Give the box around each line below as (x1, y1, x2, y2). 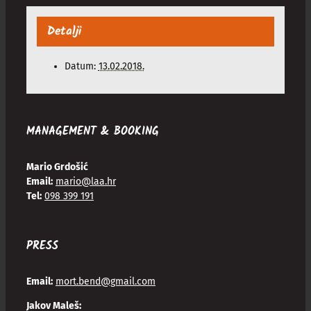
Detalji (47, 22, 81, 42)
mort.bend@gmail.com (56, 275, 155, 287)
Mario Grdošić (26, 160, 88, 173)
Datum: (64, 60, 96, 73)
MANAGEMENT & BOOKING (26, 122, 159, 140)
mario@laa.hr (56, 175, 116, 187)
